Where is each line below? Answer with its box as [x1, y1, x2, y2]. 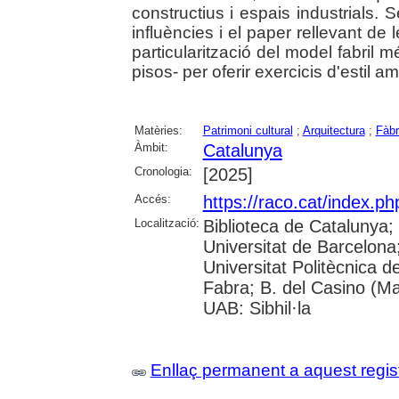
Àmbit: [134, 141, 168, 155]
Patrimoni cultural [202, 124, 293, 138]
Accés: [134, 192, 171, 207]
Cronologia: [134, 165, 192, 179]
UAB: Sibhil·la [202, 298, 311, 319]
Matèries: [134, 124, 183, 138]
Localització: [134, 216, 199, 231]
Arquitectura [302, 124, 365, 138]
